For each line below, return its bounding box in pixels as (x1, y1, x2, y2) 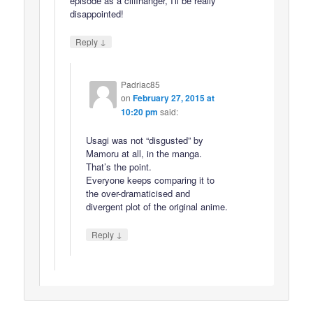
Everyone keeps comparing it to (85, 173, 214, 187)
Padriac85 (120, 78, 160, 90)
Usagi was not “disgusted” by (85, 133, 203, 147)
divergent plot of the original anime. (85, 200, 228, 213)
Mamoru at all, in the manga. (85, 147, 202, 160)
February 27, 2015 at (132, 91, 214, 104)
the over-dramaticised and (85, 187, 190, 200)
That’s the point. (85, 160, 152, 173)
